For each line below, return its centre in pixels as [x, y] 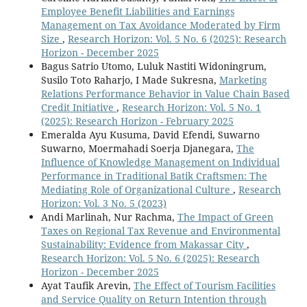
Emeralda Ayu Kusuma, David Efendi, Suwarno [150, 135]
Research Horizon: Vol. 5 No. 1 [191, 108]
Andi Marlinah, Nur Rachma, [109, 217]
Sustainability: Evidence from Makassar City [144, 245]
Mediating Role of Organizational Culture [137, 190]
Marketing [243, 80]
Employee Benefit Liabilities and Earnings [137, 12]
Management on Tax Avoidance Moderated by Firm [160, 25]
